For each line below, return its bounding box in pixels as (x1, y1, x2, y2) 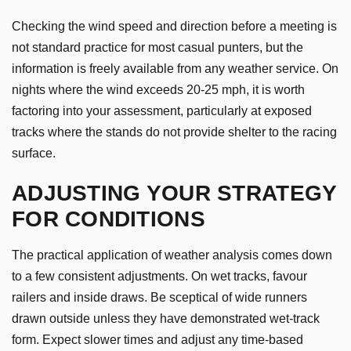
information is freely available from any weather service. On (12, 61, 338, 76)
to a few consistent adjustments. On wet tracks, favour (12, 268, 307, 283)
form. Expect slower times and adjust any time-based (12, 331, 303, 346)
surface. (12, 146, 56, 161)
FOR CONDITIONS (12, 206, 205, 231)
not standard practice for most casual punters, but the (12, 40, 303, 55)
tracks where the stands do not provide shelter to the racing (12, 125, 337, 139)
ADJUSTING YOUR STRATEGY (12, 180, 337, 205)
